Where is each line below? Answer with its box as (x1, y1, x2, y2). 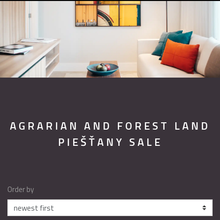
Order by (7, 183, 34, 195)
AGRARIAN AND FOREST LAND (10, 117, 210, 134)
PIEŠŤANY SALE (57, 134, 163, 150)
